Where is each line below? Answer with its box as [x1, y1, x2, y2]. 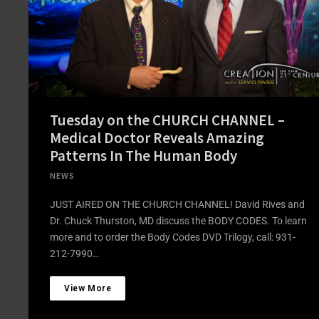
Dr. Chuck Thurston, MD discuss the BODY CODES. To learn [50, 214, 307, 226]
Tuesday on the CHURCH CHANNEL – [50, 110, 285, 130]
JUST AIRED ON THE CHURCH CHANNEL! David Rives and [50, 198, 305, 210]
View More [64, 283, 112, 293]
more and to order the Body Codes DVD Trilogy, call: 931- [50, 231, 296, 243]
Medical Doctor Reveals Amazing [50, 127, 264, 147]
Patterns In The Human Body [50, 145, 237, 165]
